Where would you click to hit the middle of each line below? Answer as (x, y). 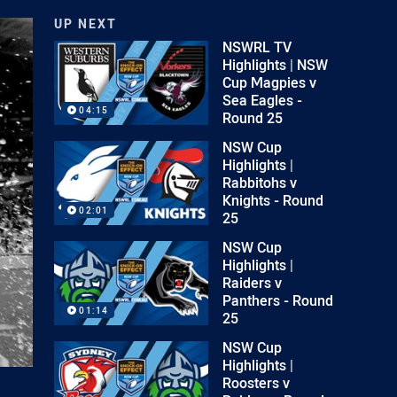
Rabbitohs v (260, 183)
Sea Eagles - (263, 100)
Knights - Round (273, 200)
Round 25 (253, 118)
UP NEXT (86, 23)
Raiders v (253, 283)
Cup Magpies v (270, 82)
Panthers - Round (278, 300)
